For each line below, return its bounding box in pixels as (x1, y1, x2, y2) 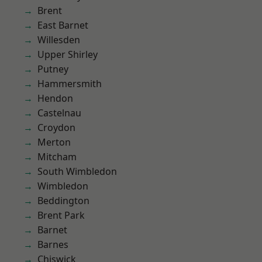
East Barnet (37, 19, 88, 32)
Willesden (37, 33, 80, 46)
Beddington (37, 194, 89, 207)
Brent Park (37, 209, 85, 222)
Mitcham (37, 150, 77, 163)
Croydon (37, 121, 75, 134)
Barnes (37, 238, 68, 251)
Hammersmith (37, 77, 102, 90)
